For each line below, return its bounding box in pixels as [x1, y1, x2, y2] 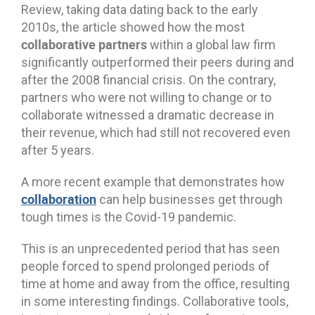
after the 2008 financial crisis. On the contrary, [21, 72, 276, 87]
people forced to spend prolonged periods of [21, 258, 270, 274]
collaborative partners [21, 35, 147, 53]
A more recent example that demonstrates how [21, 174, 285, 189]
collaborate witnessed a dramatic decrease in [21, 107, 274, 122]
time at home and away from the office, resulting [21, 276, 290, 291]
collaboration [21, 190, 96, 207]
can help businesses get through [96, 191, 283, 207]
